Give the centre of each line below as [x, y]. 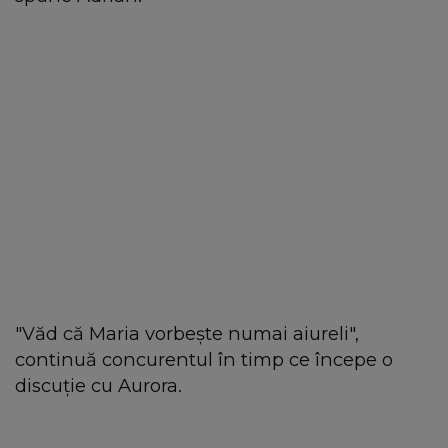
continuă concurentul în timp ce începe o [204, 360]
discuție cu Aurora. [98, 386]
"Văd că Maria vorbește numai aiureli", [187, 334]
